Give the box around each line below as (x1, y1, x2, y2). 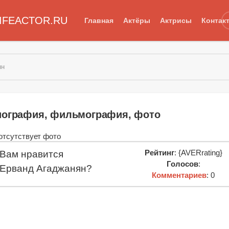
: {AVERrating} (174, 148, 222, 157)
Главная (84, 16, 113, 25)
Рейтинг (144, 148, 174, 157)
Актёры (123, 16, 150, 25)
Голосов (166, 159, 198, 168)
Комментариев (152, 170, 207, 179)
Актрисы (159, 16, 192, 25)
